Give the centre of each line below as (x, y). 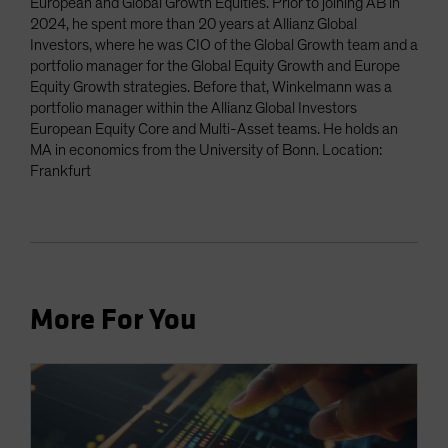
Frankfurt (60, 170)
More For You (113, 319)
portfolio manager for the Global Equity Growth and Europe (215, 65)
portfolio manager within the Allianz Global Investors (193, 107)
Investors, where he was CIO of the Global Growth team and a (224, 44)
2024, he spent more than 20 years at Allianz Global (193, 23)
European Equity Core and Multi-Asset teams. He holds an (214, 128)
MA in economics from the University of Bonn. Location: (206, 149)
